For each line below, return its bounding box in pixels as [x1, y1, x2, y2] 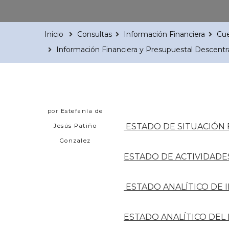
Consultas [77, 29, 112, 39]
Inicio [44, 29, 63, 39]
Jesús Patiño [54, 122, 97, 129]
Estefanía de [60, 107, 103, 114]
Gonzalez [59, 136, 91, 144]
